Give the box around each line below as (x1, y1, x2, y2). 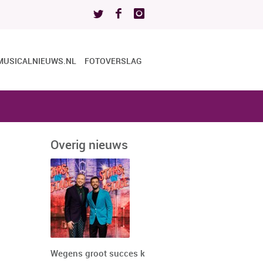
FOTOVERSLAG (85, 57, 141, 66)
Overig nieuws (50, 139, 128, 152)
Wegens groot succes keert (50, 249, 160, 259)
